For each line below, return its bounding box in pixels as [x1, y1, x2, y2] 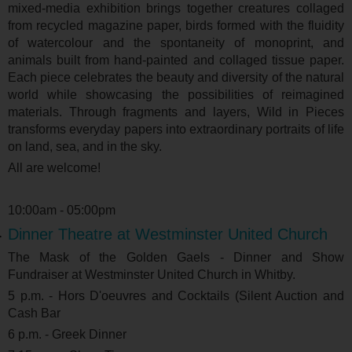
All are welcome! [8, 161, 101, 175]
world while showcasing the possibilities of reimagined [8, 88, 344, 102]
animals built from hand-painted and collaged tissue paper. [8, 53, 344, 68]
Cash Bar [8, 306, 60, 321]
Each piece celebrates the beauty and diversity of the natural [8, 71, 344, 85]
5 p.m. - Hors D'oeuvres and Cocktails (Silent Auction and [8, 289, 344, 303]
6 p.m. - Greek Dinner [8, 328, 126, 342]
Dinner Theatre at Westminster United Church [8, 225, 328, 244]
